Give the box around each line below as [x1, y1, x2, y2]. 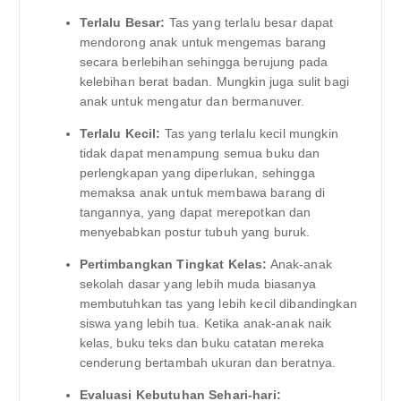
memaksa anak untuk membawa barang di [79, 184, 326, 200]
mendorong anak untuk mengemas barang [79, 34, 327, 49]
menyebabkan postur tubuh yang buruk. [79, 224, 311, 239]
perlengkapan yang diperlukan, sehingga [79, 165, 315, 180]
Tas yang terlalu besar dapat [165, 14, 334, 30]
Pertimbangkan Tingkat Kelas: [79, 256, 268, 271]
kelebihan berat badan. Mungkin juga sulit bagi [79, 73, 349, 89]
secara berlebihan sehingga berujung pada [79, 54, 328, 69]
